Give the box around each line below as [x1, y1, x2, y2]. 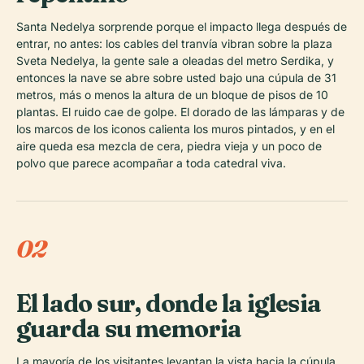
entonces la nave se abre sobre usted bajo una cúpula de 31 [16, 70, 336, 84]
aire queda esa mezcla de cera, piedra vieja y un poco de [16, 138, 322, 153]
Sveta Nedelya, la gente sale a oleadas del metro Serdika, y [16, 53, 334, 67]
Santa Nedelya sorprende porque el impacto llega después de [16, 19, 347, 33]
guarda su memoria [16, 313, 242, 344]
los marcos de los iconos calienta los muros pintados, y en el [16, 121, 335, 136]
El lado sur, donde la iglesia [16, 288, 322, 318]
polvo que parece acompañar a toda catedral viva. [16, 155, 286, 170]
